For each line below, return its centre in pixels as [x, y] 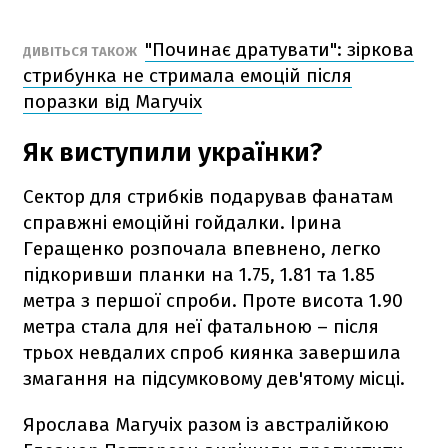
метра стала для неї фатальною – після [201, 326]
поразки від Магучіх [112, 101]
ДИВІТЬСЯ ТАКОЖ [81, 51]
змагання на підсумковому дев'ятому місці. [214, 378]
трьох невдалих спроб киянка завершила [212, 352]
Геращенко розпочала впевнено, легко [202, 248]
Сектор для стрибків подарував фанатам [208, 196]
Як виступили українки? [172, 152]
